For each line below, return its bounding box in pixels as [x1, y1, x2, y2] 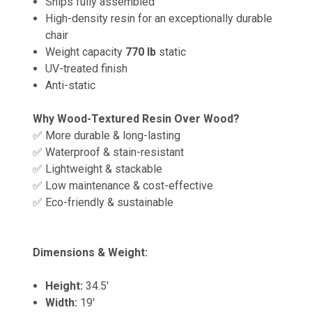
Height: [45, 279, 84, 292]
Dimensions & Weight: [33, 245, 148, 259]
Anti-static [45, 78, 96, 92]
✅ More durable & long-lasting [33, 128, 180, 142]
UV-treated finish [45, 61, 128, 75]
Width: [45, 295, 78, 309]
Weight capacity [45, 45, 126, 58]
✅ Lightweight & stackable [33, 162, 162, 175]
